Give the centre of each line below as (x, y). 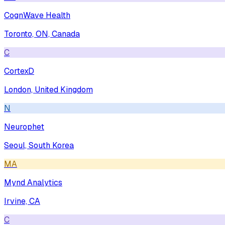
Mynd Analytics (33, 182)
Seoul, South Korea (39, 145)
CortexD (19, 71)
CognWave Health (37, 15)
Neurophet (24, 127)
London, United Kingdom (48, 89)
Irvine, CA (22, 201)
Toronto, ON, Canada (42, 34)
